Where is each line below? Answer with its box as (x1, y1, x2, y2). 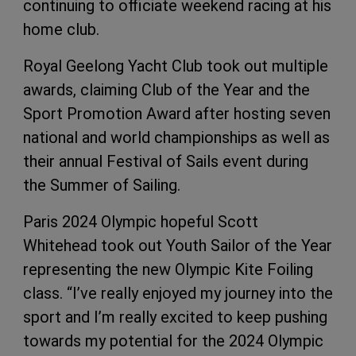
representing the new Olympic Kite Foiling (23, 260, 313, 280)
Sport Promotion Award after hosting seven (23, 104, 331, 124)
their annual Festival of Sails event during (23, 152, 308, 172)
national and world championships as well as (23, 128, 330, 148)
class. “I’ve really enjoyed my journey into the (23, 284, 333, 304)
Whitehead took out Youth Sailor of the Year (23, 236, 332, 256)
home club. (23, 20, 99, 40)
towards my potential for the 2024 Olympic (23, 331, 323, 351)
